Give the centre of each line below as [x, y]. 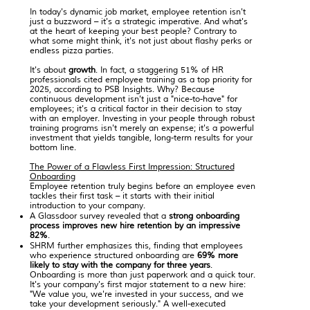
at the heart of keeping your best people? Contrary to [133, 32]
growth [82, 71]
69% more [217, 256]
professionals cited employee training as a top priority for [140, 80]
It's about [49, 71]
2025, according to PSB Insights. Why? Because [122, 90]
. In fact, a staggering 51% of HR [159, 71]
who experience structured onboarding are [113, 256]
